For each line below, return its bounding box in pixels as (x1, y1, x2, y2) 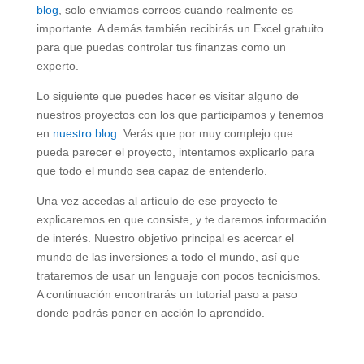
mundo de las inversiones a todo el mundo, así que (36, 250, 300, 264)
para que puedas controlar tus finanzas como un (36, 41, 286, 54)
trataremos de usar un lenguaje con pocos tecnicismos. (36, 269, 321, 283)
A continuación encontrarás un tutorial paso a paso (36, 288, 297, 301)
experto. (36, 59, 79, 73)
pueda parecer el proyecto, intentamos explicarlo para (36, 145, 314, 159)
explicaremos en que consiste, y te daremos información (36, 213, 327, 227)
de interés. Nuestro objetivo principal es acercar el (36, 232, 294, 245)
